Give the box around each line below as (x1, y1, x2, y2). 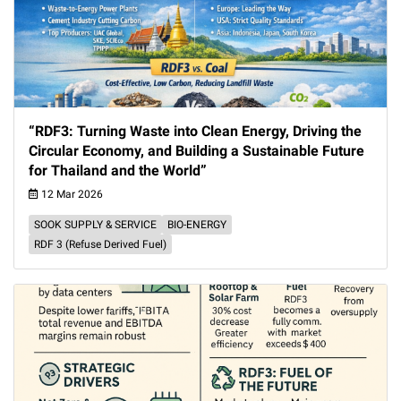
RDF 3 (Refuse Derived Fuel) (34, 238, 166, 251)
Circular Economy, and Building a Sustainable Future (29, 142, 364, 159)
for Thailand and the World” (29, 162, 207, 179)
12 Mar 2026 (38, 188, 103, 200)
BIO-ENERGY (167, 218, 226, 231)
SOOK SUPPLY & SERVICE (34, 218, 157, 231)
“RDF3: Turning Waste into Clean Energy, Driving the (29, 123, 362, 140)
